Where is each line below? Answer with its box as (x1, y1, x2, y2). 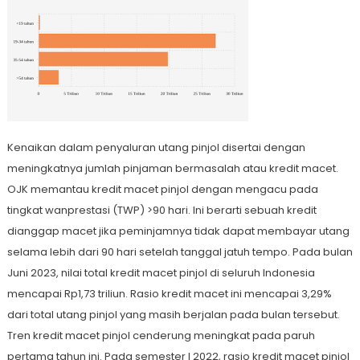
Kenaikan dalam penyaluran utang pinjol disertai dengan (6, 140, 305, 156)
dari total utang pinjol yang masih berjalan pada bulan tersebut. (6, 307, 340, 323)
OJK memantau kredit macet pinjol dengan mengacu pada (6, 182, 318, 198)
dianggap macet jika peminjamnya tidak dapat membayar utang (6, 223, 350, 239)
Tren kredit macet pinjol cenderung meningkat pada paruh (6, 328, 315, 344)
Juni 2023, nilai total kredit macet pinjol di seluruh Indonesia (6, 265, 315, 281)
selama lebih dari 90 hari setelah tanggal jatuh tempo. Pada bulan (6, 244, 353, 260)
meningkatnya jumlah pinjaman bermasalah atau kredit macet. (6, 161, 338, 177)
